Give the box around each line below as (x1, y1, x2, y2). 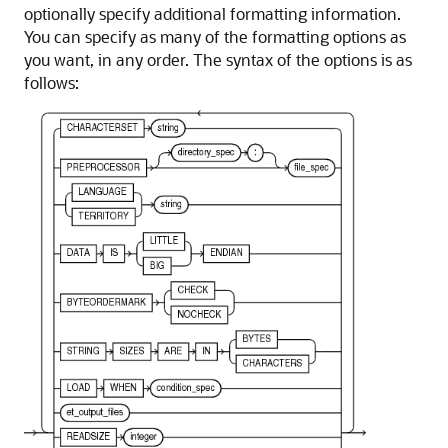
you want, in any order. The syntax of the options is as (24, 49, 412, 71)
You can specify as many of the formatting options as (24, 26, 406, 48)
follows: (24, 72, 79, 94)
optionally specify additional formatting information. (24, 3, 401, 25)
